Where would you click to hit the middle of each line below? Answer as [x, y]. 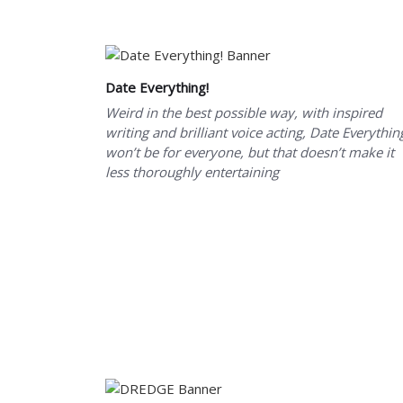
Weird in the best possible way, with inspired [244, 112]
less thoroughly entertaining [192, 171]
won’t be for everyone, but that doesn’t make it [250, 152]
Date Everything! [157, 87]
